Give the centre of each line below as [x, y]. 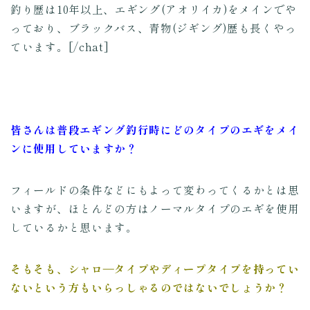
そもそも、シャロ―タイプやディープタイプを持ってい [155, 269]
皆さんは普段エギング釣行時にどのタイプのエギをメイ [155, 130]
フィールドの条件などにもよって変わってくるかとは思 [155, 190]
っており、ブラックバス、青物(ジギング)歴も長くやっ [154, 28]
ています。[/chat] [60, 47]
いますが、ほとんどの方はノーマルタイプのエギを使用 [155, 209]
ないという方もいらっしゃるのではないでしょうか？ [149, 288]
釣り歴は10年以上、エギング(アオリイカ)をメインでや [154, 9]
